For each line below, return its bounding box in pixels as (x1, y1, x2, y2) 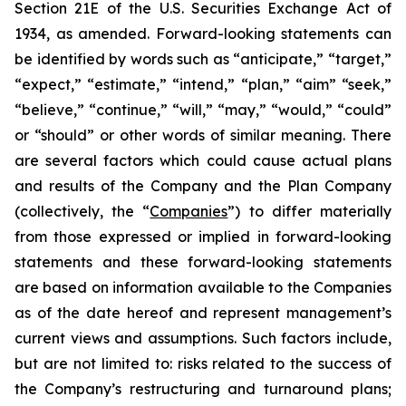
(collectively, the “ (14, 202, 150, 220)
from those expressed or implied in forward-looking (14, 227, 391, 246)
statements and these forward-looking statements (14, 253, 391, 271)
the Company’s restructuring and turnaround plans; (14, 380, 391, 398)
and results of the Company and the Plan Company (14, 177, 391, 195)
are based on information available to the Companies (14, 278, 391, 296)
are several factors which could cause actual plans (14, 151, 391, 169)
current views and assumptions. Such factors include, (14, 329, 391, 347)
